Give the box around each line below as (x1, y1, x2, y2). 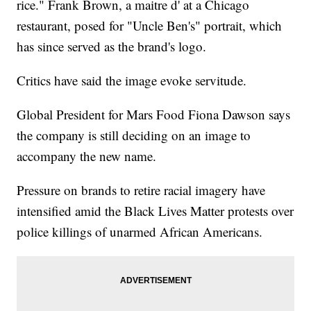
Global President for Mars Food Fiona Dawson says (17, 106, 291, 124)
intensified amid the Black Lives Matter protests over (17, 202, 294, 220)
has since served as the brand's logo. (17, 37, 207, 56)
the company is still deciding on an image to (17, 126, 251, 144)
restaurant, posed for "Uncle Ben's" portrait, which (17, 17, 283, 35)
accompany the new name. (17, 147, 157, 165)
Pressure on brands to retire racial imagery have (17, 181, 266, 199)
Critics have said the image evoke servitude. (17, 72, 247, 90)
